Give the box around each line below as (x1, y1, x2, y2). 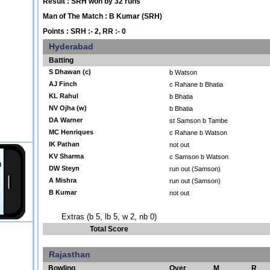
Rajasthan (49, 250, 90, 259)
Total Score (90, 225, 128, 233)
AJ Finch (49, 80, 77, 87)
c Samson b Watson (169, 153, 228, 160)
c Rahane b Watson (169, 129, 227, 136)
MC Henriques (49, 128, 93, 136)
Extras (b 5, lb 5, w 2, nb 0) (61, 212, 157, 221)
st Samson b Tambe (169, 117, 228, 124)
